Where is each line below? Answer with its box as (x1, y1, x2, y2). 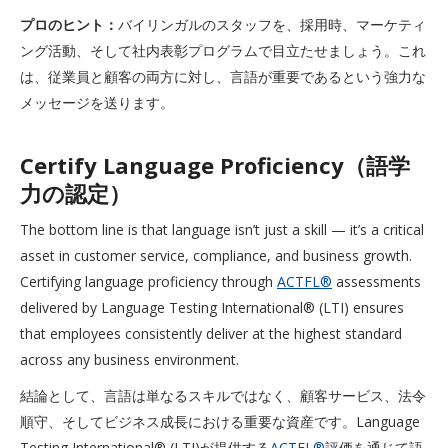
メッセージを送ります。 (20, 93, 174, 112)
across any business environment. (20, 350, 239, 369)
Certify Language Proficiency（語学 (20, 150, 410, 180)
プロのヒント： (20, 15, 118, 34)
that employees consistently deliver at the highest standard (20, 324, 402, 343)
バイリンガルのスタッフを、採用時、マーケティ (118, 15, 426, 34)
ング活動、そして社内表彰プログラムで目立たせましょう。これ (20, 41, 426, 60)
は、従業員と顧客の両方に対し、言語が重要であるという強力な (20, 67, 426, 86)
